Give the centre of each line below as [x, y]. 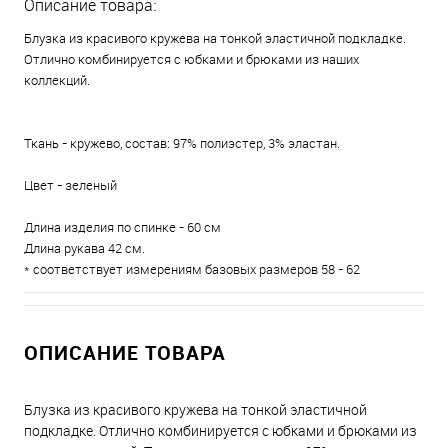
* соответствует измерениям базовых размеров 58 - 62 [192, 269]
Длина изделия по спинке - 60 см [122, 227]
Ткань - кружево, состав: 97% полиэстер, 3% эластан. [182, 143]
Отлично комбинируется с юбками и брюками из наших [191, 59]
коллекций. [57, 80]
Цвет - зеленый [70, 185]
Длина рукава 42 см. [84, 248]
